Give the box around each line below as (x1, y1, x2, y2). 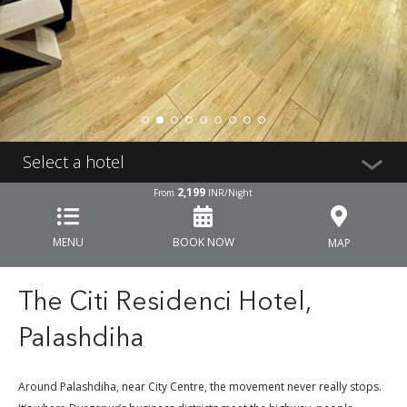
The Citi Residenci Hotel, (18, 290, 311, 316)
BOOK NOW (172, 233, 234, 250)
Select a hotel (23, 150, 124, 173)
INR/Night (205, 185, 253, 199)
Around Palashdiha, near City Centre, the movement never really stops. (18, 378, 382, 394)
